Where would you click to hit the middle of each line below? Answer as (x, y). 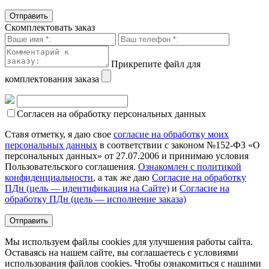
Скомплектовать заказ (50, 28)
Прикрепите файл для (156, 64)
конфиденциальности (49, 178)
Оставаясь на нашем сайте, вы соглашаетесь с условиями (122, 253)
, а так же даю (122, 178)
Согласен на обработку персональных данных (111, 114)
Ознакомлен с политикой (190, 167)
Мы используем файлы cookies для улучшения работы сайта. (129, 242)
